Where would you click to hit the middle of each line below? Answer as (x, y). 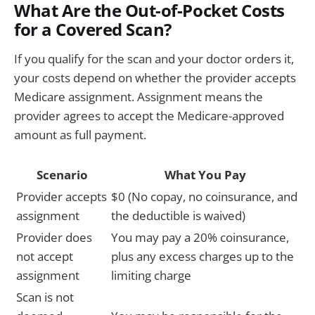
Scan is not (45, 297)
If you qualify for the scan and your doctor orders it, (154, 58)
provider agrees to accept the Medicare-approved (149, 115)
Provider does (54, 237)
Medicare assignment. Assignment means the (139, 96)
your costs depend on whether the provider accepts (155, 77)
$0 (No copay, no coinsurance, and (204, 196)
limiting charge (151, 275)
